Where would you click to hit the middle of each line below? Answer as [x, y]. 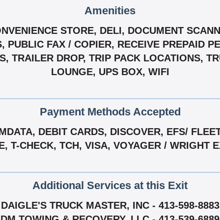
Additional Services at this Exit [110, 186]
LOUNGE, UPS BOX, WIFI [110, 72]
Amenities [110, 11]
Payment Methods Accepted [110, 112]
